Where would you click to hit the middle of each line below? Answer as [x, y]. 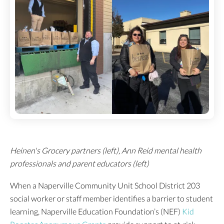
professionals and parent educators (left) [79, 163]
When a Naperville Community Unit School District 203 [105, 185]
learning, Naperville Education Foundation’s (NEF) [96, 211]
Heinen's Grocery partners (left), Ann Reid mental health [106, 150]
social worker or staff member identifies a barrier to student [111, 198]
